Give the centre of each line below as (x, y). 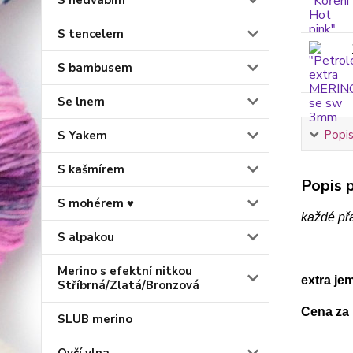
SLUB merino (95, 319)
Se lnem (81, 102)
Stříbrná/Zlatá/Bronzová (128, 285)
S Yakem (82, 136)
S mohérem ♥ (96, 203)
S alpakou (86, 237)
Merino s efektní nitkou (125, 271)
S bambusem (95, 68)
